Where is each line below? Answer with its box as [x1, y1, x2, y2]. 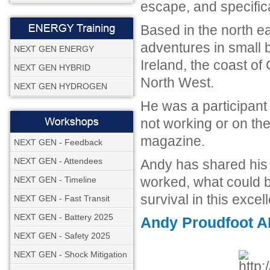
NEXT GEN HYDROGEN [14, 81, 107, 91]
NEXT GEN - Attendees [14, 156, 102, 166]
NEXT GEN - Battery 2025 [14, 212, 113, 222]
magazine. [140, 133, 205, 149]
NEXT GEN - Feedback [14, 137, 102, 147]
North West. [140, 75, 214, 90]
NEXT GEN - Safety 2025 [14, 231, 110, 240]
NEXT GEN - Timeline [14, 175, 96, 184]
